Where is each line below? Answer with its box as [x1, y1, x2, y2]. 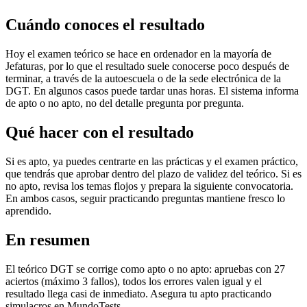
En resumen [5, 231, 90, 249]
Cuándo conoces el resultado [5, 16, 205, 34]
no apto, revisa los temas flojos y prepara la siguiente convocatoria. [5, 180, 293, 193]
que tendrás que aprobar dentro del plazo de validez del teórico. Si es [5, 168, 302, 180]
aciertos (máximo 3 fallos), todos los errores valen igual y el [5, 275, 262, 287]
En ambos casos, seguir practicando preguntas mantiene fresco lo [5, 193, 285, 205]
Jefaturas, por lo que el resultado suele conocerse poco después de [5, 60, 289, 73]
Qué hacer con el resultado [5, 123, 194, 142]
